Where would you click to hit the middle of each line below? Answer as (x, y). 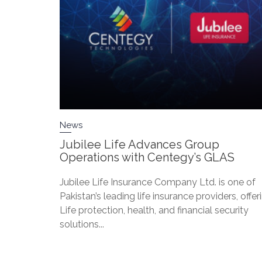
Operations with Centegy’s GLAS (147, 158)
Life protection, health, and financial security (154, 211)
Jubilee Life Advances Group (139, 145)
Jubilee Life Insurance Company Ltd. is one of (158, 182)
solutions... (82, 225)
